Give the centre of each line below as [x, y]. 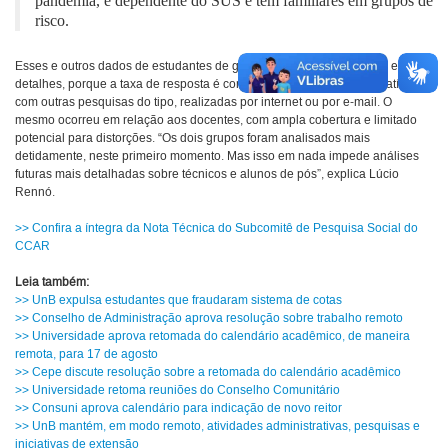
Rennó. [35, 193]
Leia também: [52, 283]
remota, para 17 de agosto [86, 355]
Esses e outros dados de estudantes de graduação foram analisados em [211, 67]
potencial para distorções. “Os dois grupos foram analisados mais [192, 139]
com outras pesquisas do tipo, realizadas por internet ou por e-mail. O [203, 103]
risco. [52, 21]
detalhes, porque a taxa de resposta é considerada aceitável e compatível [215, 85]
